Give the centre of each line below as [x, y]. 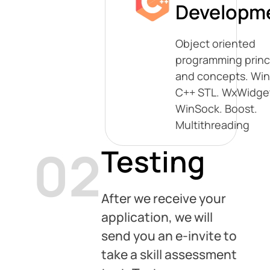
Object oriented [215, 43]
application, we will [157, 217]
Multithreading [212, 125]
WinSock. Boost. [216, 108]
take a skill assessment [169, 254]
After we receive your [164, 198]
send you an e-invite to [169, 236]
